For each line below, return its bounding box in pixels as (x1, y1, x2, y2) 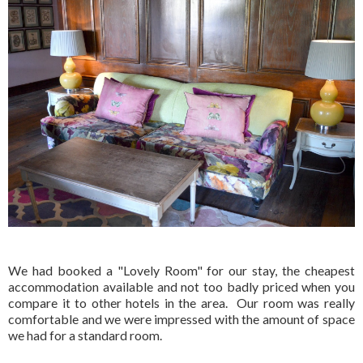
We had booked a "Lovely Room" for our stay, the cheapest (8, 263, 355, 279)
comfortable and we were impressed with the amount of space (8, 311, 355, 327)
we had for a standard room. (8, 327, 162, 344)
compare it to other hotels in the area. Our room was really (8, 295, 355, 311)
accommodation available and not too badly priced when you (8, 279, 355, 295)
